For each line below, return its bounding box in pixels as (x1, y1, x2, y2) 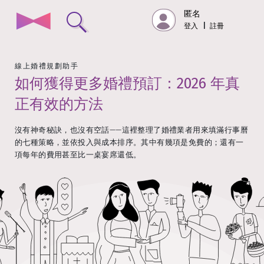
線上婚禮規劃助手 (15, 62, 78, 70)
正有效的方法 (15, 95, 103, 113)
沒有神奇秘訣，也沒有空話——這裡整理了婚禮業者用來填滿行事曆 (15, 126, 248, 134)
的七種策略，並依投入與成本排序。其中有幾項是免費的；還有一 (15, 138, 244, 147)
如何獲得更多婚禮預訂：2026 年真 (15, 75, 240, 93)
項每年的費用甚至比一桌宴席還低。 (15, 150, 141, 159)
